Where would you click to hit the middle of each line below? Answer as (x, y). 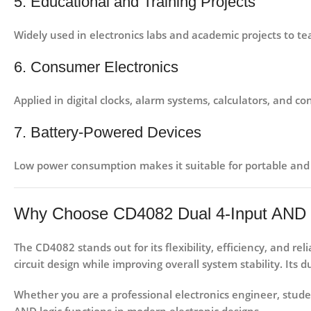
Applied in (40, 100)
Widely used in (52, 35)
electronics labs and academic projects (185, 35)
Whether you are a (62, 295)
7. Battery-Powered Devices (108, 133)
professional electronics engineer (194, 295)
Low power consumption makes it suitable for (129, 166)
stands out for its (120, 247)
